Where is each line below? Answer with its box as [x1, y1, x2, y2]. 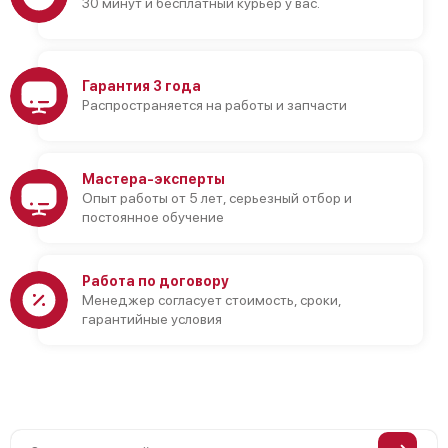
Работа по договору [82, 272, 229, 289]
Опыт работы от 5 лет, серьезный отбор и [82, 189, 352, 206]
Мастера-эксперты [82, 170, 225, 187]
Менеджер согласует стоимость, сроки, [82, 291, 341, 308]
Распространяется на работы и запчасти [82, 97, 347, 113]
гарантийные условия [82, 310, 222, 327]
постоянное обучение [82, 208, 224, 225]
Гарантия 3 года [82, 78, 201, 94]
